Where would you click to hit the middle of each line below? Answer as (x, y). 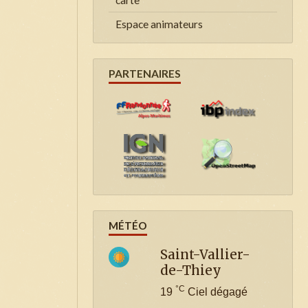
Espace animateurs (159, 24)
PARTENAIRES (145, 73)
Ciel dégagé (216, 291)
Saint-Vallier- (205, 254)
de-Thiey (191, 270)
